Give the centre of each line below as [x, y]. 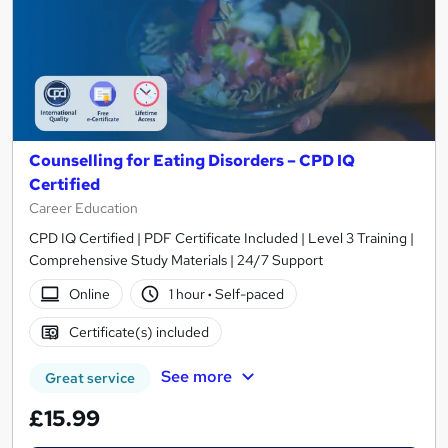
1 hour [189, 294]
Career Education [83, 208]
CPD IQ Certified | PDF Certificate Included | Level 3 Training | [221, 238]
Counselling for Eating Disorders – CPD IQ [192, 161]
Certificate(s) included [138, 332]
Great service [90, 378]
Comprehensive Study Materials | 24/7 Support [176, 260]
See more [196, 377]
